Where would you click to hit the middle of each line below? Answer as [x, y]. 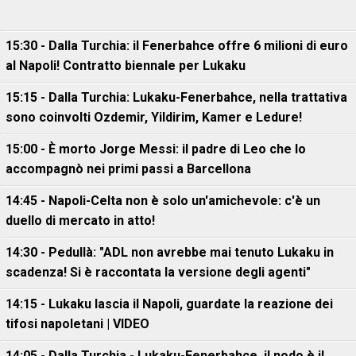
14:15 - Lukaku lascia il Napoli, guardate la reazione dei [169, 304]
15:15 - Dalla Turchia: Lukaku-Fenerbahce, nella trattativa [176, 98]
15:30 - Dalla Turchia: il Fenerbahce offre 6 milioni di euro [177, 46]
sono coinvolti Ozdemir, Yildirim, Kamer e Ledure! [154, 118]
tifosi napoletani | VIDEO [77, 324]
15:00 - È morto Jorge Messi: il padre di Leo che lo [156, 149]
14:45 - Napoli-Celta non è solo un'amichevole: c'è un [163, 201]
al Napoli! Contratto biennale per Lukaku [126, 66]
